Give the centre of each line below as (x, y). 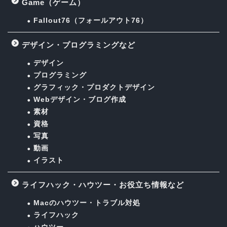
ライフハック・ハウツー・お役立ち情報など (103, 184)
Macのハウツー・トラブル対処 (87, 203)
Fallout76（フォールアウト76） (91, 20)
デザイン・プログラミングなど (79, 45)
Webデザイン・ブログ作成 (80, 99)
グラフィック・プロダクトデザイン (94, 87)
